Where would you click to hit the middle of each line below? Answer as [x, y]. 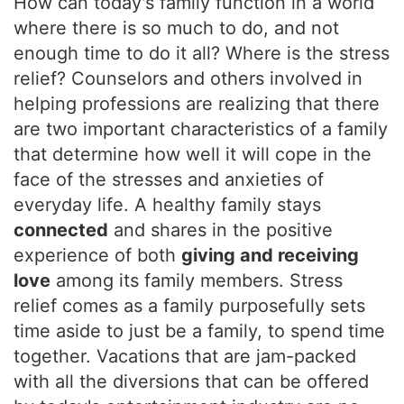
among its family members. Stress [197, 280]
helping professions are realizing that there [197, 104]
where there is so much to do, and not [176, 28]
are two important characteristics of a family [201, 129]
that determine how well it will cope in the [193, 154]
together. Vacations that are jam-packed [185, 356]
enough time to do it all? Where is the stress [202, 53]
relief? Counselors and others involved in [188, 78]
